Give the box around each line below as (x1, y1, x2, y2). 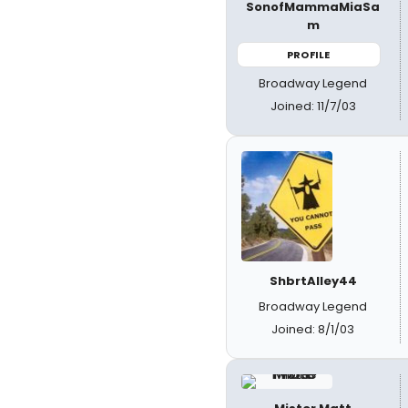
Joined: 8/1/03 (271, 321, 355, 338)
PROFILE (287, 46, 331, 62)
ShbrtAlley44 (269, 272, 357, 290)
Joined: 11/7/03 (270, 97, 356, 115)
